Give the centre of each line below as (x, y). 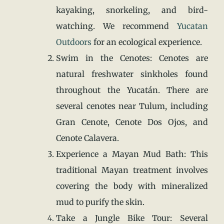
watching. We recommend (116, 26)
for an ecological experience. (147, 42)
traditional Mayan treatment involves (132, 170)
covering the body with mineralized (132, 186)
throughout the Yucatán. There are (132, 90)
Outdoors (74, 42)
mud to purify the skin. (100, 202)
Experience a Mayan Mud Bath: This (132, 154)
